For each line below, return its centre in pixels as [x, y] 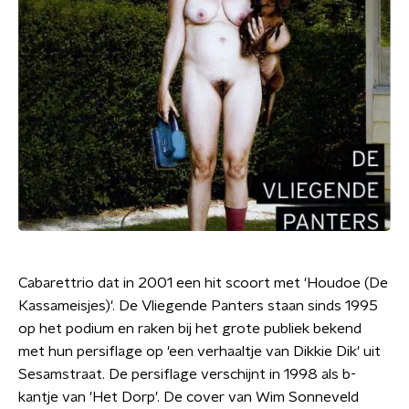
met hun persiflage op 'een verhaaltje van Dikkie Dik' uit [199, 351]
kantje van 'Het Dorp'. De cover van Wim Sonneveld [189, 397]
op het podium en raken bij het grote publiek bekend [190, 329]
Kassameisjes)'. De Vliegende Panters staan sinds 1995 [198, 306]
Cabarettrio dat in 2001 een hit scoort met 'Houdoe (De [203, 283]
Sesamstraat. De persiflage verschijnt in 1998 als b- [187, 374]
